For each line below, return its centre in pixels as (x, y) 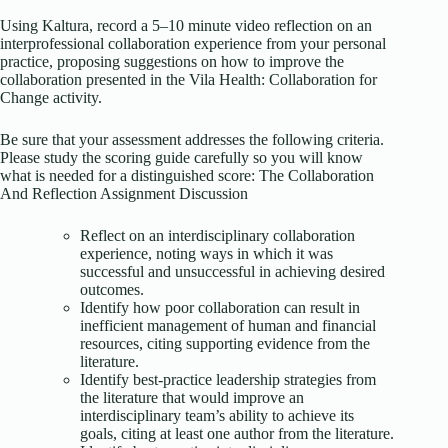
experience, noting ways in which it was (206, 254)
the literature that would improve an (192, 398)
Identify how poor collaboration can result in (220, 308)
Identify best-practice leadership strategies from (228, 380)
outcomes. (112, 290)
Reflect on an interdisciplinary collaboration (217, 236)
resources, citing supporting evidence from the (225, 344)
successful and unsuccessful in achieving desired (232, 272)
